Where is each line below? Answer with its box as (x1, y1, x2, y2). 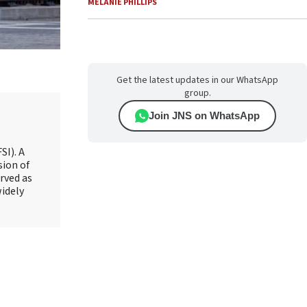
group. (184, 86, 211, 100)
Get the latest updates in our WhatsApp (116, 73, 278, 87)
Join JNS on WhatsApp (149, 110, 260, 121)
